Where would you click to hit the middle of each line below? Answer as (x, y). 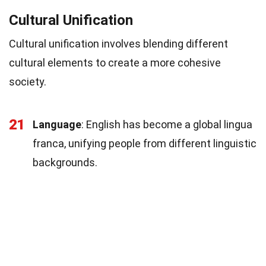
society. (28, 81)
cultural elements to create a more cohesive (115, 62)
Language (57, 124)
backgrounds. (65, 162)
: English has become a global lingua (167, 124)
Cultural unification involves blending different (118, 43)
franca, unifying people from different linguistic (145, 143)
